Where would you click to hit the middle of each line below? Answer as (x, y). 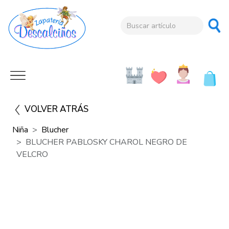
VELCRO (32, 155)
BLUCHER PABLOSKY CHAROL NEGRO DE (106, 142)
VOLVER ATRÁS (56, 109)
